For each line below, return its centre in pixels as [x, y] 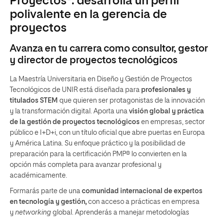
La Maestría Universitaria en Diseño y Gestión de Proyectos [101, 80]
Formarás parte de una [46, 191]
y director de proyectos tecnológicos [94, 61]
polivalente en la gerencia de [88, 15]
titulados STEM [34, 101]
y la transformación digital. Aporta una [69, 112]
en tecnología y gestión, [48, 202]
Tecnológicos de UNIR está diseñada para [75, 90]
